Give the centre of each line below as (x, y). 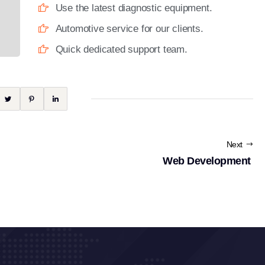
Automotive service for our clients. (129, 29)
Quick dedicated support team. (121, 49)
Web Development (208, 161)
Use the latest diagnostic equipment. (134, 8)
